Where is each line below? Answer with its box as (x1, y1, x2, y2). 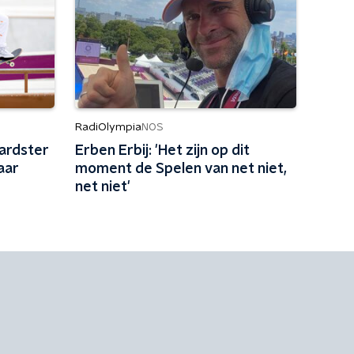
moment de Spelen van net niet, (74, 162, 287, 176)
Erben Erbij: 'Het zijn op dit (74, 144, 250, 158)
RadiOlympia (74, 122, 141, 133)
